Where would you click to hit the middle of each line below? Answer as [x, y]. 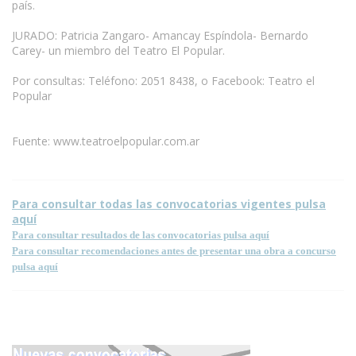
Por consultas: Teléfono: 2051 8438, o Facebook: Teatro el [163, 80]
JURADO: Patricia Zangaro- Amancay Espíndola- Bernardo [160, 35]
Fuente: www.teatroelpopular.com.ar [106, 141]
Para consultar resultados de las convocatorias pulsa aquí [141, 234]
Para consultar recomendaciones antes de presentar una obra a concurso [174, 250]
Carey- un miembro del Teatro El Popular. [118, 50]
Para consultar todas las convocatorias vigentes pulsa [169, 203]
